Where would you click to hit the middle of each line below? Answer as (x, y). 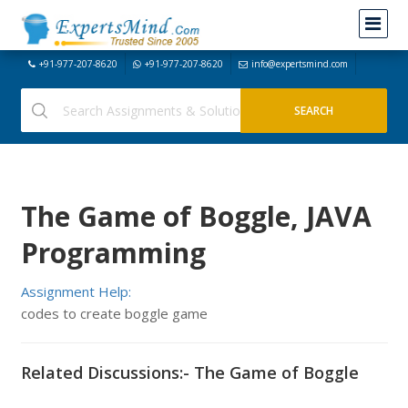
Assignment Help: (76, 291)
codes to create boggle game (114, 313)
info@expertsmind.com (299, 64)
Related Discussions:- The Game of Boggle (189, 372)
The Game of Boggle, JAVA (196, 216)
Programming (113, 253)
